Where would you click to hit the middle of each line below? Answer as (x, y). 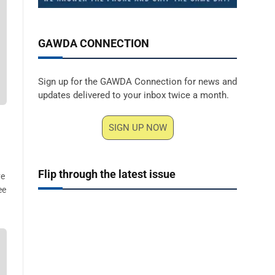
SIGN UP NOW (137, 128)
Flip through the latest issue (107, 174)
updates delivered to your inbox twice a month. (134, 95)
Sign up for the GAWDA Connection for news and (137, 82)
